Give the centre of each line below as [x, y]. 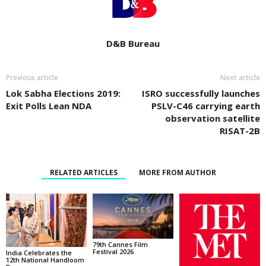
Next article [240, 77]
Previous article [32, 77]
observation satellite [213, 118]
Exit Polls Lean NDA [49, 105]
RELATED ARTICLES [84, 172]
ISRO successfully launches [201, 93]
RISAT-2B [240, 130]
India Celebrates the [39, 253]
